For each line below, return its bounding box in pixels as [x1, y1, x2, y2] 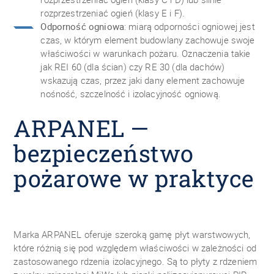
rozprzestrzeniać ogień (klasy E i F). [40, 7, 185, 19]
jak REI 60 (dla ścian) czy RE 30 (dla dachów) [40, 61, 225, 73]
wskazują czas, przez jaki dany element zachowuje [40, 74, 245, 86]
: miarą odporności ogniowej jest [124, 20, 255, 32]
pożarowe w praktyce [13, 163, 254, 193]
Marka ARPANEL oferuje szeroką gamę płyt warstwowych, [13, 228, 251, 240]
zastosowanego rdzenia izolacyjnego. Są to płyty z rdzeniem [13, 255, 257, 267]
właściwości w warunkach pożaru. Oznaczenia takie [40, 47, 251, 59]
